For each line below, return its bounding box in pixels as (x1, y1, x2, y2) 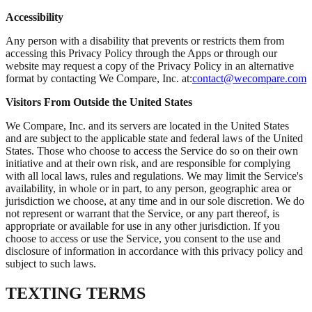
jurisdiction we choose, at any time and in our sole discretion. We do (6, 194, 304, 207)
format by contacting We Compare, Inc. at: (6, 72, 192, 84)
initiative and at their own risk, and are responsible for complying (6, 157, 290, 169)
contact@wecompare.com (192, 72, 306, 84)
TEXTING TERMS (6, 283, 146, 302)
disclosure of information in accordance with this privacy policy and (6, 244, 303, 257)
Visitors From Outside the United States (6, 95, 192, 108)
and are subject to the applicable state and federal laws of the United (6, 132, 303, 144)
